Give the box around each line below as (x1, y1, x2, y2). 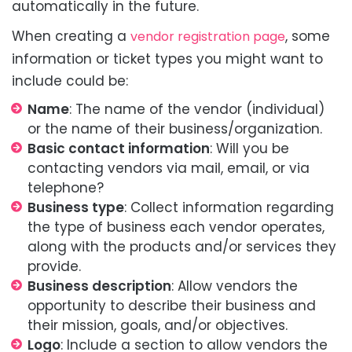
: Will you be (210, 139, 289, 159)
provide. (27, 257, 81, 277)
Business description (27, 277, 171, 296)
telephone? (27, 178, 104, 198)
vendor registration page (130, 27, 285, 46)
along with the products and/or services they (27, 237, 336, 257)
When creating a (12, 27, 130, 46)
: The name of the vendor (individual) (69, 100, 324, 119)
